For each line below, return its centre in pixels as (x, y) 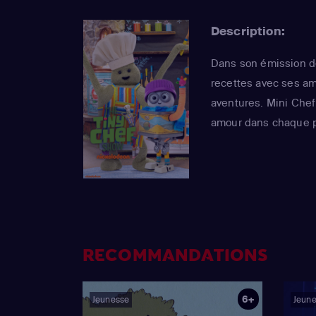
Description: (248, 31)
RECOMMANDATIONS (176, 256)
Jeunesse (111, 300)
